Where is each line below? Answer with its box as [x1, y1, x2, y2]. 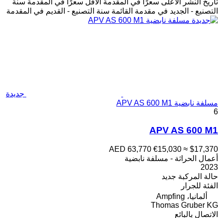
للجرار [181, 182, 201, 190]
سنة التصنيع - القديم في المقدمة [6, 6, 109, 15]
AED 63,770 [109, 145, 151, 154]
